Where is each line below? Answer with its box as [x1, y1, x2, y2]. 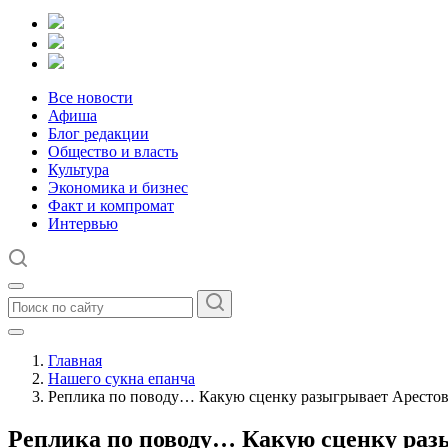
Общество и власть [48, 143, 178, 160]
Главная [48, 352, 102, 369]
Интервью [48, 215, 118, 232]
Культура [48, 161, 109, 178]
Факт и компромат [48, 197, 174, 214]
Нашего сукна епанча [48, 370, 195, 387]
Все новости [48, 89, 133, 106]
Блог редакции [48, 125, 149, 142]
